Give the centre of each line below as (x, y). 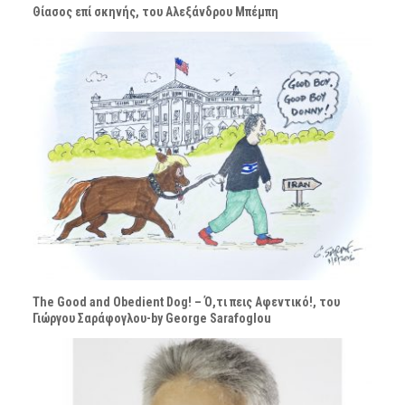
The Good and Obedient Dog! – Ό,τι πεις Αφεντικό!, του (186, 302)
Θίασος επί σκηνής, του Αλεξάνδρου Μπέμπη (155, 12)
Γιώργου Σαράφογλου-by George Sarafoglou (151, 319)
